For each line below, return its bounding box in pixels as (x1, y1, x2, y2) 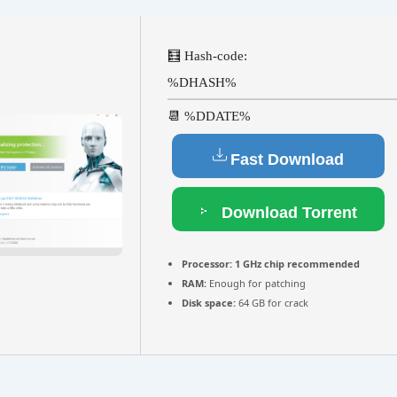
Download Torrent (217, 204, 357, 222)
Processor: (182, 257, 232, 270)
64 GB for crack (236, 296, 308, 309)
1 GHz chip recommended (232, 257, 360, 270)
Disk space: (182, 296, 236, 309)
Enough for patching (206, 276, 306, 290)
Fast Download (230, 151, 344, 168)
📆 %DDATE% (167, 109, 251, 123)
